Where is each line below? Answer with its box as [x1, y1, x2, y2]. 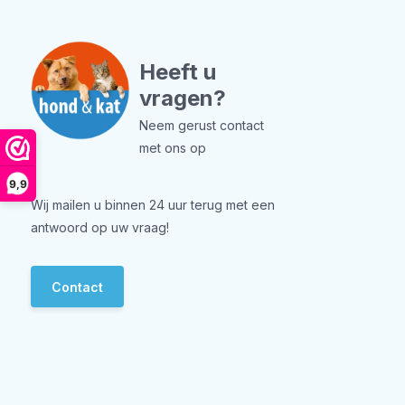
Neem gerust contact [138, 118, 264, 133]
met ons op [138, 140, 206, 155]
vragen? [138, 85, 226, 111]
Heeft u [138, 59, 216, 85]
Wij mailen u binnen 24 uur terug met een [30, 197, 275, 212]
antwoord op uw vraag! [30, 220, 169, 235]
